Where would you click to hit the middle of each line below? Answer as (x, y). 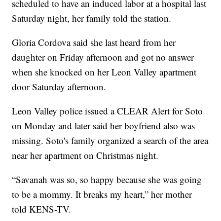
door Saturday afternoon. (59, 87)
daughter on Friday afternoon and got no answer (103, 57)
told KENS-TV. (42, 209)
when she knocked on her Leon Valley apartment (104, 72)
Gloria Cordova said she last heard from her (94, 42)
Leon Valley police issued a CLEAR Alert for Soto (108, 111)
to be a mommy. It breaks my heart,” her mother (102, 194)
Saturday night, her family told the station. (92, 18)
